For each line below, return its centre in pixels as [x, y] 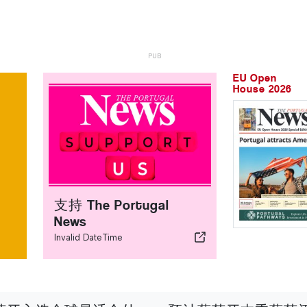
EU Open [255, 78]
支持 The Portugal [112, 205]
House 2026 [262, 89]
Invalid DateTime [89, 237]
